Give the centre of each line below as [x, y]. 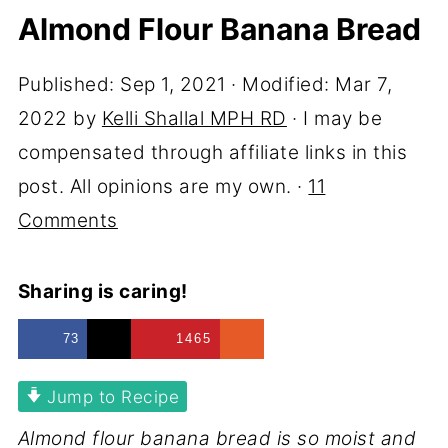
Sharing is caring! [102, 291]
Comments [67, 220]
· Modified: [280, 84]
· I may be [334, 118]
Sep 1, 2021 [173, 84]
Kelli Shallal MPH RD [194, 118]
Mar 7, [364, 84]
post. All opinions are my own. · [163, 186]
